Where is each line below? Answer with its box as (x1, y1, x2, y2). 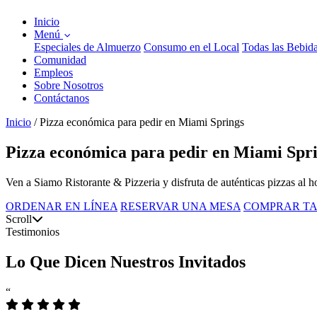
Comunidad (34, 54, 86, 66)
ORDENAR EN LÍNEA (6, 200, 117, 212)
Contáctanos (34, 92, 89, 104)
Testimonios (6, 225, 59, 238)
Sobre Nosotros (34, 79, 103, 91)
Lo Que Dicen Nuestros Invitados (6, 252, 246, 271)
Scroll (6, 212, 32, 225)
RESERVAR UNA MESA (120, 200, 241, 212)
